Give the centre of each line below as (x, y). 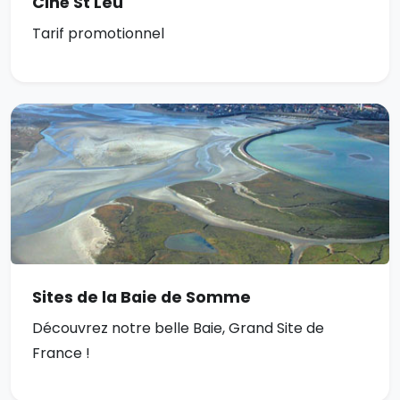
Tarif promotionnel (98, 34)
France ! (61, 354)
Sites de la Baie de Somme (142, 298)
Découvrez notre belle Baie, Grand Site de (178, 329)
